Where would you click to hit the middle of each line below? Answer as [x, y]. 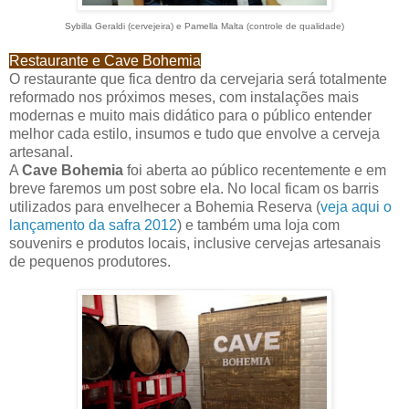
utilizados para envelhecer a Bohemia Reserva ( [165, 207]
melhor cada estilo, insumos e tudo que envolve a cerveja [194, 134]
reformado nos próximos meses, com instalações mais [184, 98]
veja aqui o [356, 207]
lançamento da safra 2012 [93, 225]
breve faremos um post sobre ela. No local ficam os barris [194, 189]
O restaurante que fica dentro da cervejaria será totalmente [198, 79]
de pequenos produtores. [90, 262]
